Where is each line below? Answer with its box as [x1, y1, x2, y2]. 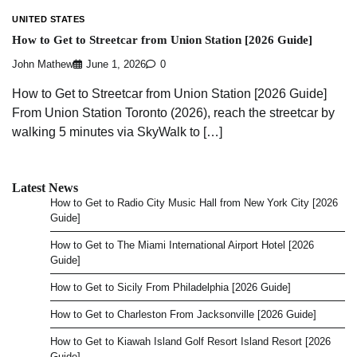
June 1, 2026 [86, 59, 146, 71]
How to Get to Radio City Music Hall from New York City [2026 [50, 197, 338, 210]
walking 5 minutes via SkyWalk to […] [12, 125, 222, 139]
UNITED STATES [12, 14, 85, 24]
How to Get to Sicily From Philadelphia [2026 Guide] [50, 281, 291, 294]
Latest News [12, 181, 78, 195]
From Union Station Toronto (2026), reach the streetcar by [12, 106, 335, 120]
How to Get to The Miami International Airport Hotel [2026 [50, 239, 314, 252]
